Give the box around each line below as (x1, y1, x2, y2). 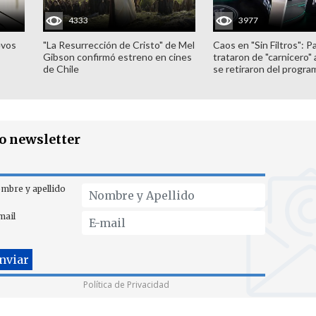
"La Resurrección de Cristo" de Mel (42, 38, 195, 51)
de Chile (42, 62, 79, 75)
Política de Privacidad (83, 279, 169, 291)
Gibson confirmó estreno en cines (42, 50, 192, 63)
